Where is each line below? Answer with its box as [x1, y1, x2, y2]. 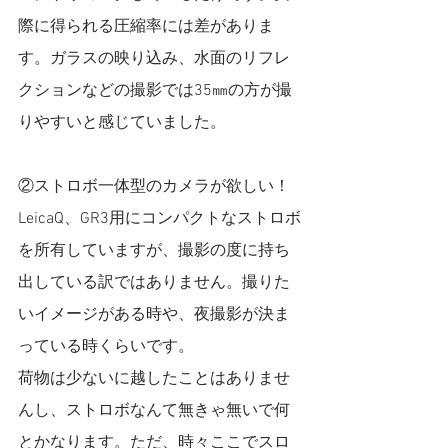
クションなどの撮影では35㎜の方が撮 [18, 81, 292, 101]
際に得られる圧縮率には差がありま [18, 17, 274, 37]
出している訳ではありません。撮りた [18, 273, 290, 293]
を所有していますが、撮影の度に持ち [18, 241, 290, 261]
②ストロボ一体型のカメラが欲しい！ [18, 177, 290, 197]
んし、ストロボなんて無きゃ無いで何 [18, 401, 290, 421]
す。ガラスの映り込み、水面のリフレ [18, 49, 290, 69]
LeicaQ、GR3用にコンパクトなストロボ [18, 209, 301, 229]
